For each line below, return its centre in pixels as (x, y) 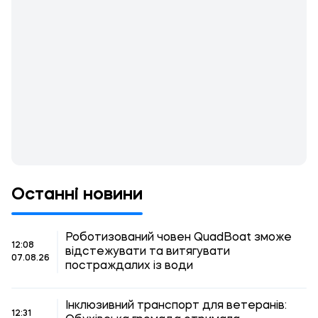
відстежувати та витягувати (148, 252)
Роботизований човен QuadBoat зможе (179, 238)
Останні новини (77, 195)
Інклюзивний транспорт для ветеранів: (176, 306)
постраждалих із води (129, 266)
